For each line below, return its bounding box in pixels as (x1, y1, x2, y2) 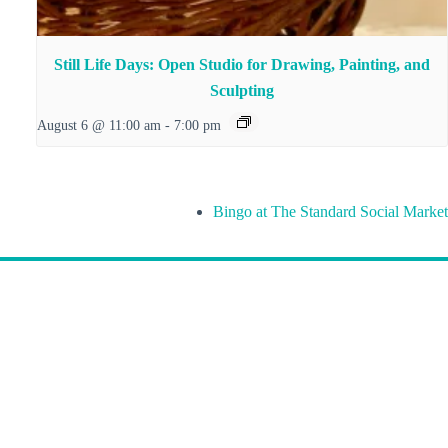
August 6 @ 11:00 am (36, 117, 161, 134)
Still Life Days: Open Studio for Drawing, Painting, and (53, 56, 430, 74)
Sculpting (209, 82, 274, 100)
